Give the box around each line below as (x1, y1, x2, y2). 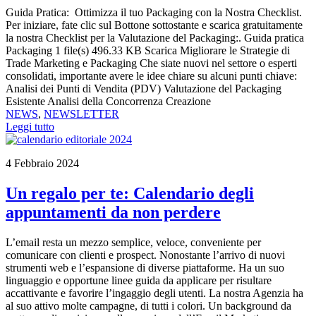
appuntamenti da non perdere (6, 202, 221, 221)
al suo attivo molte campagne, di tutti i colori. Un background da (6, 299, 291, 312)
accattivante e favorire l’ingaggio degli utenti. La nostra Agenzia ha (6, 286, 303, 299)
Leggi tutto (6, 120, 54, 133)
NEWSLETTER (44, 107, 119, 120)
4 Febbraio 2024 (6, 157, 79, 169)
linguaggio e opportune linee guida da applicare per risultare (6, 274, 272, 286)
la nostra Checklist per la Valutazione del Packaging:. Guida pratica (6, 31, 304, 44)
